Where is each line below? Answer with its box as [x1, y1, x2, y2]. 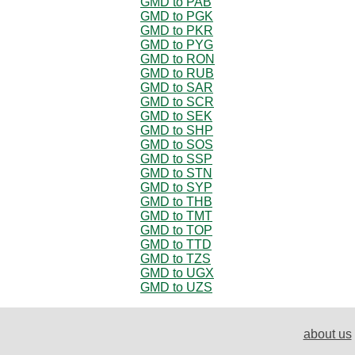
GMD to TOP [140, 223, 212, 237]
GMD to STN [140, 166, 212, 180]
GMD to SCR [140, 94, 214, 109]
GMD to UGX [140, 265, 214, 280]
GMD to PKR [140, 23, 213, 37]
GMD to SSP [140, 151, 212, 166]
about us [303, 326, 352, 341]
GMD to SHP [140, 123, 213, 137]
